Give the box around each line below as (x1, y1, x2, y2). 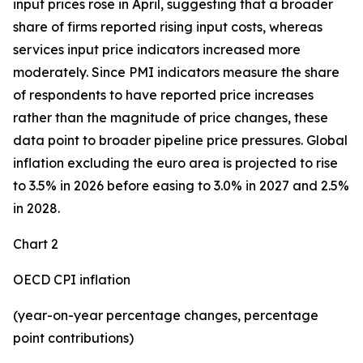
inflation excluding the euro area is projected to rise (13, 155, 338, 171)
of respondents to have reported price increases (13, 87, 314, 103)
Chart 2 (13, 236, 58, 252)
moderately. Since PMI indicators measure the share (13, 64, 340, 80)
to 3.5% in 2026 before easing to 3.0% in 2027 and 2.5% (13, 177, 349, 194)
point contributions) (13, 330, 134, 346)
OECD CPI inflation (13, 271, 130, 288)
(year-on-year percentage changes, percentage (13, 307, 318, 323)
